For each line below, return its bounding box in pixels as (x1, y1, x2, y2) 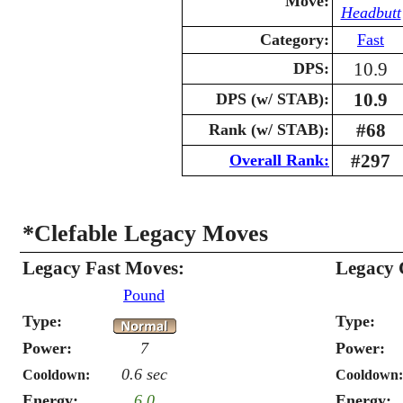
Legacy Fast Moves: (22, 257, 184, 278)
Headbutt (340, 4, 401, 22)
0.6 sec (121, 365, 167, 383)
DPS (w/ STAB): (216, 90, 329, 108)
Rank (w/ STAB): (209, 121, 329, 139)
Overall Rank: (229, 151, 329, 169)
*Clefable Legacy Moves (22, 220, 268, 246)
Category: (260, 31, 329, 49)
